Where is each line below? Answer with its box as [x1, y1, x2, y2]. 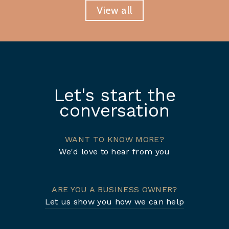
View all [96, 4, 133, 16]
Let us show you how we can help [44, 197, 185, 207]
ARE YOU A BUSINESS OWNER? [52, 185, 177, 194]
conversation [59, 100, 170, 121]
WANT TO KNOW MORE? [65, 134, 164, 144]
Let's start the [53, 84, 176, 106]
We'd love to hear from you [59, 147, 170, 156]
